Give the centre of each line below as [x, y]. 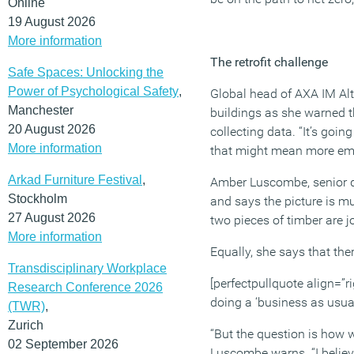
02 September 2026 [63, 344]
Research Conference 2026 [85, 287]
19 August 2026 [52, 21]
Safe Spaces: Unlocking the [86, 72]
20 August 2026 [52, 129]
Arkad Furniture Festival [75, 179]
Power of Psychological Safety [93, 91]
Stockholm [38, 198]
